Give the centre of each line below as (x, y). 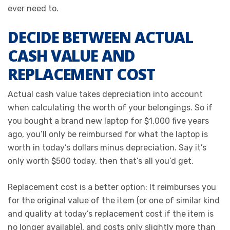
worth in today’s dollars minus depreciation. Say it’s (107, 147)
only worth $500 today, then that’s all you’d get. (101, 161)
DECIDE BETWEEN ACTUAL (101, 37)
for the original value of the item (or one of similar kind (114, 200)
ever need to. (33, 8)
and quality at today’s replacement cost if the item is (111, 214)
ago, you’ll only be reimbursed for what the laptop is (108, 134)
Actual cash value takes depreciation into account (105, 94)
